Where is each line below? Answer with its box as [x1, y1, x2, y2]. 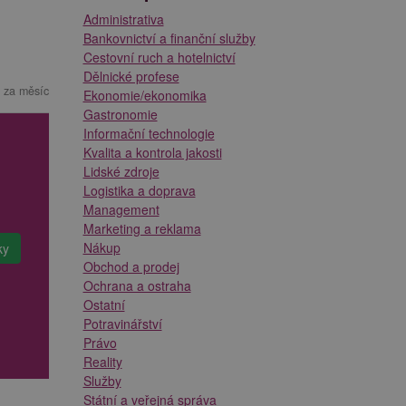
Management [82, 199, 159, 218]
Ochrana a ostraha [82, 275, 191, 295]
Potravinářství [82, 314, 162, 333]
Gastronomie [82, 104, 158, 123]
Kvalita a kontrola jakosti [82, 142, 222, 161]
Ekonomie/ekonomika [82, 85, 207, 104]
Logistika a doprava [82, 180, 196, 199]
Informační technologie [82, 123, 215, 142]
